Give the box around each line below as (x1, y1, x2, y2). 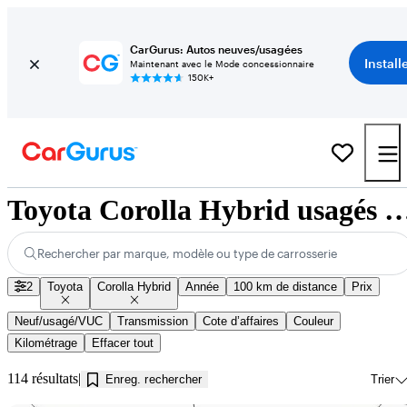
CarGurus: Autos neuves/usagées (129, 43, 303, 55)
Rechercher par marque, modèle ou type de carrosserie (37, 246, 338, 261)
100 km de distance (233, 280, 338, 293)
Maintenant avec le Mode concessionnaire (129, 58, 314, 69)
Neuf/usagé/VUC (15, 314, 103, 328)
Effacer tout (92, 336, 154, 350)
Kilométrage (15, 336, 77, 350)
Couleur (293, 314, 333, 328)
